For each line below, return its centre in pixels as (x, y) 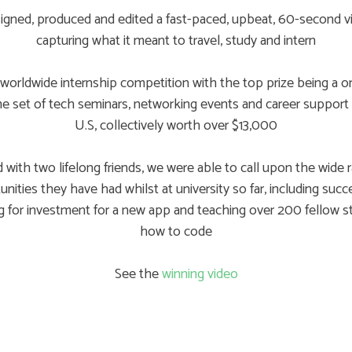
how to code (176, 232)
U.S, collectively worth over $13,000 (176, 126)
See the (138, 274)
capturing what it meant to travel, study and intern (176, 41)
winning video (200, 274)
